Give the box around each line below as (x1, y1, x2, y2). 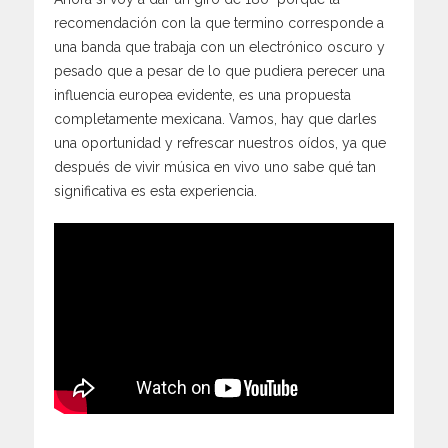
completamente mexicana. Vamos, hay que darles (54, 110, 377, 127)
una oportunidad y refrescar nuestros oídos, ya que (54, 134, 386, 151)
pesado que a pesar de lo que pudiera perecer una (54, 62, 385, 79)
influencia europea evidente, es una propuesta (54, 86, 351, 103)
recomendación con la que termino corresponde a (54, 14, 384, 31)
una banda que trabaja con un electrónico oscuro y (54, 38, 385, 55)
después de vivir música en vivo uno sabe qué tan (54, 158, 376, 175)
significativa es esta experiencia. (54, 182, 257, 199)
